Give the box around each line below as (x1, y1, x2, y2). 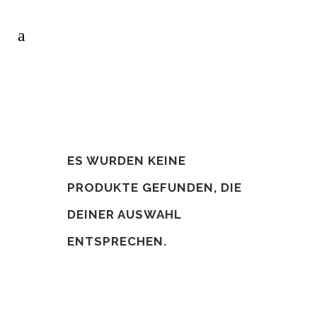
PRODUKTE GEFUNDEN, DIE (67, 180, 242, 195)
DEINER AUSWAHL (67, 207, 182, 221)
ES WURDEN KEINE (67, 154, 186, 168)
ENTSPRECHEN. (67, 234, 167, 248)
